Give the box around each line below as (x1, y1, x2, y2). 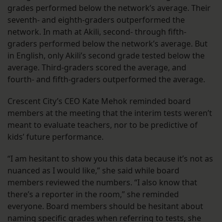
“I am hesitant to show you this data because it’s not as (7, 153, 213, 165)
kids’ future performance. (7, 131, 104, 143)
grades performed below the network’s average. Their (7, 2, 211, 14)
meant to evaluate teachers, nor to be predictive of (7, 119, 198, 131)
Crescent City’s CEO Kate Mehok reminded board (7, 96, 191, 107)
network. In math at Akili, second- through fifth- (7, 26, 186, 38)
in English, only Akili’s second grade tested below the (7, 50, 205, 61)
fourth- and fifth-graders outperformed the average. (7, 74, 205, 85)
